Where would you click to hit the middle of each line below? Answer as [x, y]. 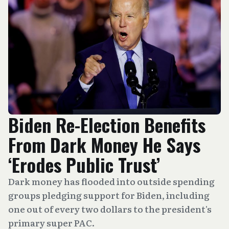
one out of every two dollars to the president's [110, 209]
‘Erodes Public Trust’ [84, 164]
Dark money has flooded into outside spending [111, 181]
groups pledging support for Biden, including [109, 195]
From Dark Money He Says [104, 144]
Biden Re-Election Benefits [107, 124]
